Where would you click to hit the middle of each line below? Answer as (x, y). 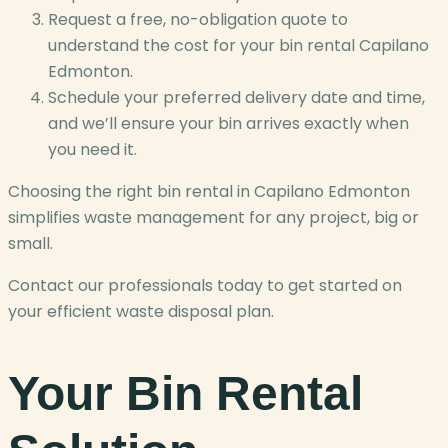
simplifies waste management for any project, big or (213, 218)
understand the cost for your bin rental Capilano (238, 46)
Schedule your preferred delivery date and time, (236, 98)
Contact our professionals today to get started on (205, 286)
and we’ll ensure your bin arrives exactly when (228, 124)
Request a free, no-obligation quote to (198, 20)
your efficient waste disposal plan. (141, 312)
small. (30, 244)
